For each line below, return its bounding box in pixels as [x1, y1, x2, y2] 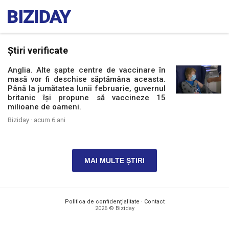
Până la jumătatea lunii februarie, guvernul [8, 84, 166, 93]
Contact [144, 198, 165, 205]
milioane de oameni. [8, 102, 81, 111]
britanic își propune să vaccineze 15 [8, 93, 166, 102]
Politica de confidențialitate [64, 198, 140, 205]
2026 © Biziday [95, 205, 134, 212]
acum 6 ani [34, 116, 65, 124]
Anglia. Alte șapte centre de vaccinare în [8, 65, 166, 75]
